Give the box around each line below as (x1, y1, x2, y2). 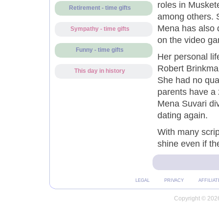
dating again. (157, 110, 208, 120)
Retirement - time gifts (68, 5, 131, 11)
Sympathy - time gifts (70, 26, 130, 32)
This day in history (74, 68, 125, 74)
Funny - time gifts (76, 47, 124, 53)
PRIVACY (164, 178, 184, 183)
